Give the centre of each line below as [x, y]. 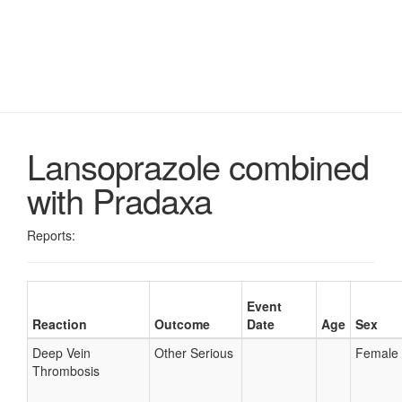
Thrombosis [66, 371]
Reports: [51, 235]
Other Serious [194, 353]
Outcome [182, 324]
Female [377, 353]
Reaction [60, 324]
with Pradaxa [119, 200]
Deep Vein [61, 353]
